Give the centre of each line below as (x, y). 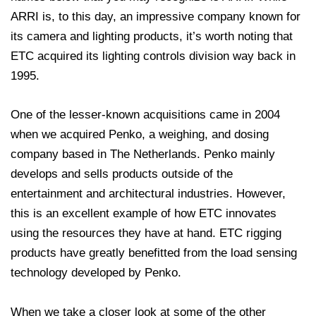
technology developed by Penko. (96, 273)
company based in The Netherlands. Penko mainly (143, 154)
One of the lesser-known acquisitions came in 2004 (145, 115)
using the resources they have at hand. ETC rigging (146, 233)
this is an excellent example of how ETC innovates (144, 214)
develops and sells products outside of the (122, 174)
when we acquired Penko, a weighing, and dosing (140, 135)
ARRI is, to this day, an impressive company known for (156, 17)
